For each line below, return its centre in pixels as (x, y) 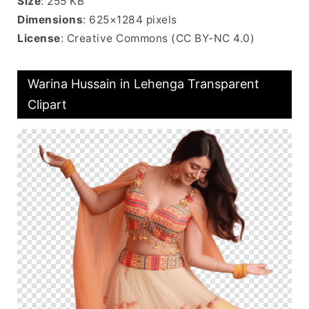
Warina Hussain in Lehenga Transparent (143, 83)
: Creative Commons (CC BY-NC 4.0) (157, 38)
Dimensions (50, 19)
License (39, 38)
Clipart (47, 104)
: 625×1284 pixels (130, 19)
